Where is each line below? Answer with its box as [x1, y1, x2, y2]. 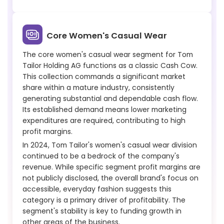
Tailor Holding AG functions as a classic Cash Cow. [22, 60, 197, 70]
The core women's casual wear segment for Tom [22, 49, 193, 59]
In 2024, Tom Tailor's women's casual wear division [22, 139, 197, 150]
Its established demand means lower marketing [22, 104, 186, 114]
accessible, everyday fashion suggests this [22, 183, 171, 194]
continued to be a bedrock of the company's [22, 150, 179, 161]
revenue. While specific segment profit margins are [22, 161, 200, 172]
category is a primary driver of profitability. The [22, 194, 185, 205]
